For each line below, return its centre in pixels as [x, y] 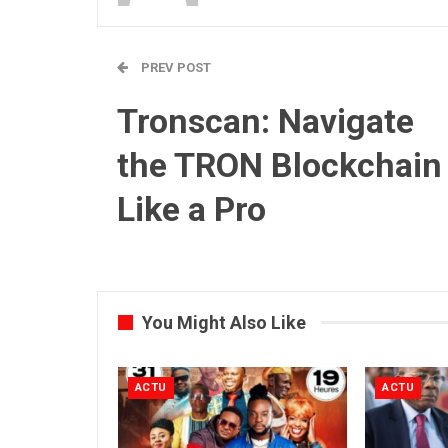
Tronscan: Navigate [265, 120]
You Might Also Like [224, 322]
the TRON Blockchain [279, 164]
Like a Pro [191, 208]
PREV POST [174, 67]
